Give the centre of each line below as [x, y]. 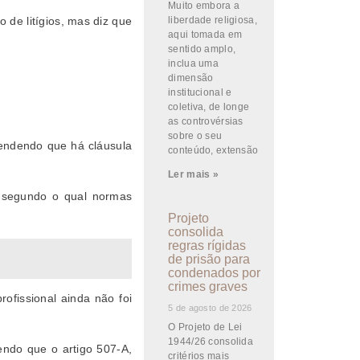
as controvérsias [206, 121]
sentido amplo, [202, 49]
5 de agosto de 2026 [210, 308]
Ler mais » [193, 174]
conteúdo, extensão [213, 150]
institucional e [200, 92]
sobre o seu [195, 136]
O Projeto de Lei [205, 327]
